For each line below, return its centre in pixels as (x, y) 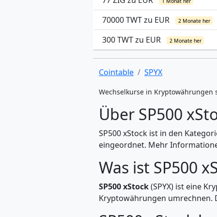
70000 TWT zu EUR (137, 20)
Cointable (116, 72)
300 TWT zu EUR (132, 40)
